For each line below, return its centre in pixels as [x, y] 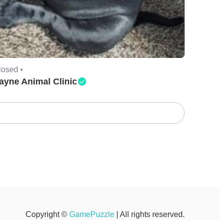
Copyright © [47, 214]
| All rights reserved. [150, 214]
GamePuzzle [92, 214]
